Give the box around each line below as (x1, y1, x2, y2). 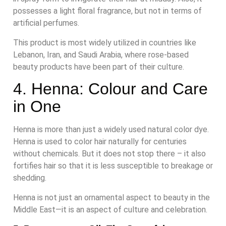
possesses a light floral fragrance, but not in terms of (13, 6, 202, 16)
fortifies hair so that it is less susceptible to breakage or (13, 161, 213, 171)
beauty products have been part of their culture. (13, 62, 184, 72)
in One (13, 97, 61, 116)
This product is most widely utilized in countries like (13, 37, 196, 47)
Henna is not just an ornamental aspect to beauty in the (13, 192, 210, 202)
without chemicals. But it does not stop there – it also (13, 149, 206, 159)
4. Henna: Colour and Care (13, 80, 208, 98)
